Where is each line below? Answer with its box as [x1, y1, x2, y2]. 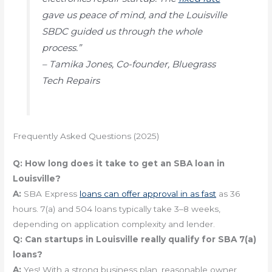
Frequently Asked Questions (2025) [13, 131, 160, 141]
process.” [41, 41, 81, 53]
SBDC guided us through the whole [41, 25, 202, 37]
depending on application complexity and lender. [13, 219, 216, 229]
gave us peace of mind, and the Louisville [41, 8, 227, 21]
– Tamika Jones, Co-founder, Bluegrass [41, 58, 216, 70]
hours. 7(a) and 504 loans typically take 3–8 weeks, [13, 204, 221, 214]
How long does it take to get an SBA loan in [25, 158, 225, 169]
